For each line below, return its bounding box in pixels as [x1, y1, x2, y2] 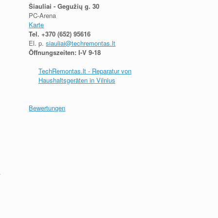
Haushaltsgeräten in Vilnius [38, 75, 115, 85]
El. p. [29, 38, 46, 48]
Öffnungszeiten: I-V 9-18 [29, 47, 101, 57]
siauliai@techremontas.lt [46, 38, 116, 48]
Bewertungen [29, 103, 66, 112]
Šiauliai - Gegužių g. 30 [29, 1, 100, 11]
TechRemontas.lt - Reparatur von [38, 66, 131, 75]
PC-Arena [29, 10, 56, 20]
